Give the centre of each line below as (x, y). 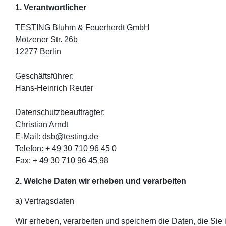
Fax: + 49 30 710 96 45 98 (62, 160)
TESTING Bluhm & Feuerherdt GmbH (82, 27)
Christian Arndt (42, 124)
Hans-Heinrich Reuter (54, 88)
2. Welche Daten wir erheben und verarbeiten (101, 181)
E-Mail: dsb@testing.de (57, 136)
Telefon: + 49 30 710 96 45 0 (66, 148)
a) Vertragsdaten (45, 201)
